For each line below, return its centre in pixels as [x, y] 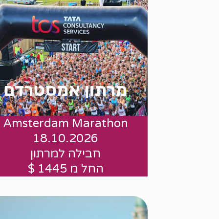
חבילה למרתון [66, 153]
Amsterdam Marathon [66, 123]
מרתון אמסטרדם [66, 90]
